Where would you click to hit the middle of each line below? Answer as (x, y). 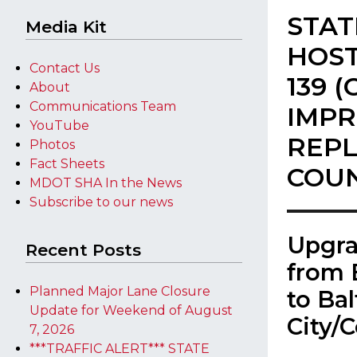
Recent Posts (83, 250)
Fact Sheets (67, 164)
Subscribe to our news (101, 202)
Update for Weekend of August (131, 310)
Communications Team (103, 106)
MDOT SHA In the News (106, 183)
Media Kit (66, 27)
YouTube (59, 126)
